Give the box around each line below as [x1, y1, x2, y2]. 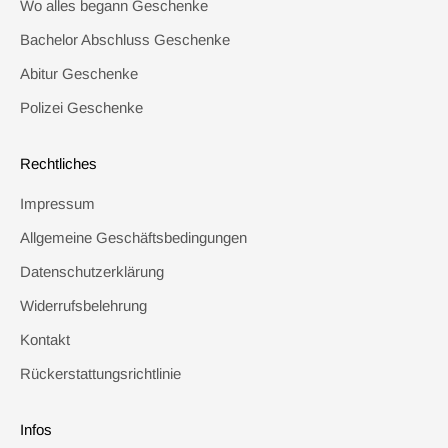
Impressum [20, 194, 95, 212]
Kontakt [20, 330, 70, 348]
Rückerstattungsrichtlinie [20, 364, 181, 382]
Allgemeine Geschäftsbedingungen [20, 228, 247, 246]
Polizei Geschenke [20, 98, 143, 116]
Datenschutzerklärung [20, 262, 164, 280]
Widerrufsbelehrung [20, 296, 147, 314]
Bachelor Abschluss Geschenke [20, 30, 230, 48]
